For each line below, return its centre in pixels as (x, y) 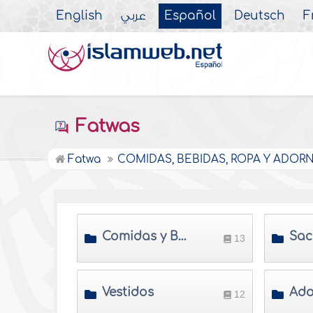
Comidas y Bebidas (183, 236)
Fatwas (105, 126)
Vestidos (128, 292)
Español (190, 16)
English (80, 16)
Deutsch (260, 16)
